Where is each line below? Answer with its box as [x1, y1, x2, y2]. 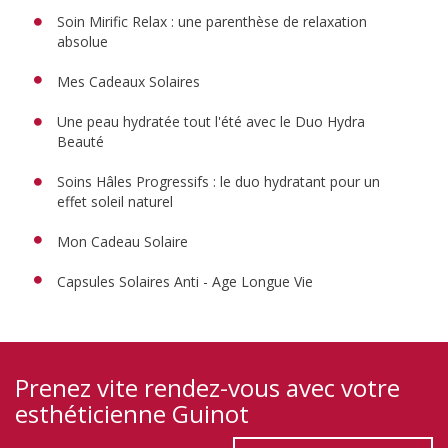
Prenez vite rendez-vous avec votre [15, 371, 400, 405]
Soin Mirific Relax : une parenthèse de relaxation [57, 12, 367, 32]
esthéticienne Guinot [15, 397, 249, 431]
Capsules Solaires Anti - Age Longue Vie [57, 272, 313, 292]
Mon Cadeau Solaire [57, 232, 188, 252]
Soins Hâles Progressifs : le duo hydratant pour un [57, 172, 380, 192]
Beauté [57, 132, 108, 152]
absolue [57, 32, 120, 52]
